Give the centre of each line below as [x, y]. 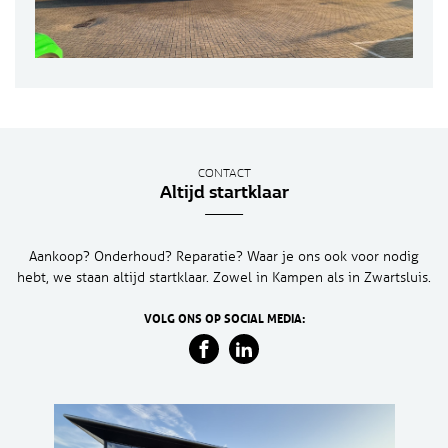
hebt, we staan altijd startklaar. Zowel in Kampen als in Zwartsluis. [224, 277]
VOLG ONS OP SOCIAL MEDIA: [224, 318]
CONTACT [224, 174]
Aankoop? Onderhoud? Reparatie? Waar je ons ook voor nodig [224, 256]
